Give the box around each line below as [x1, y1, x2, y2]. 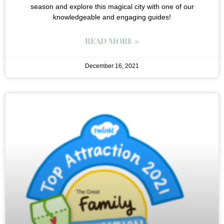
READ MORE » [85, 35, 139, 46]
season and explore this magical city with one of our [30, 2, 194, 10]
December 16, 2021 [85, 62, 139, 69]
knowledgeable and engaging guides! [53, 12, 171, 21]
